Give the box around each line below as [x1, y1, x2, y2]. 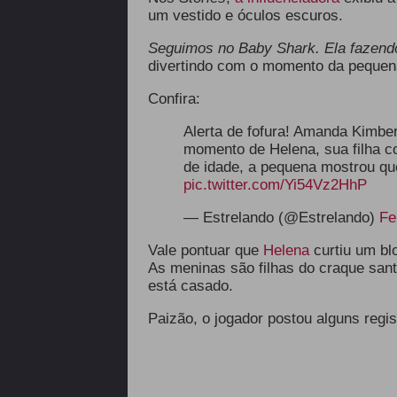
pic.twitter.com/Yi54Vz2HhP [183, 176, 367, 193]
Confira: [147, 90, 200, 107]
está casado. [147, 277, 233, 294]
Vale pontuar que [147, 242, 263, 259]
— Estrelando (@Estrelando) [183, 209, 379, 226]
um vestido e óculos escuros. [147, 7, 343, 24]
